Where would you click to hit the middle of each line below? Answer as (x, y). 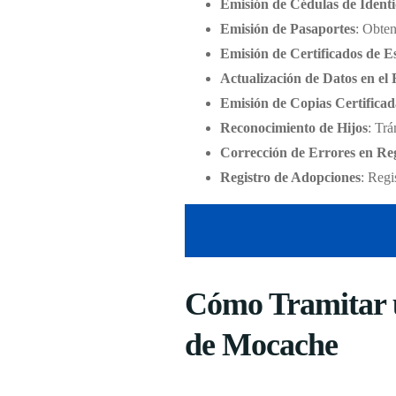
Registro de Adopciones (290, 178)
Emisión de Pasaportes (287, 29)
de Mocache (261, 344)
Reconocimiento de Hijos (293, 128)
